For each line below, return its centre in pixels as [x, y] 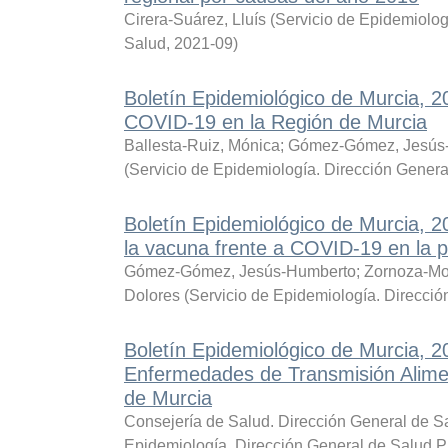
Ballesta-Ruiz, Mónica [201, 145]
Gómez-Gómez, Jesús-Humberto [239, 271]
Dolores [151, 295]
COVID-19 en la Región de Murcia [275, 122]
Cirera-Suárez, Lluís [194, 19]
